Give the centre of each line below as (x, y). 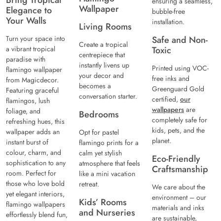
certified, (166, 99)
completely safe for (180, 120)
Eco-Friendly (176, 159)
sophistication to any (36, 163)
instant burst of (27, 142)
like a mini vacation (107, 174)
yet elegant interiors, (35, 194)
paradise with (26, 59)
